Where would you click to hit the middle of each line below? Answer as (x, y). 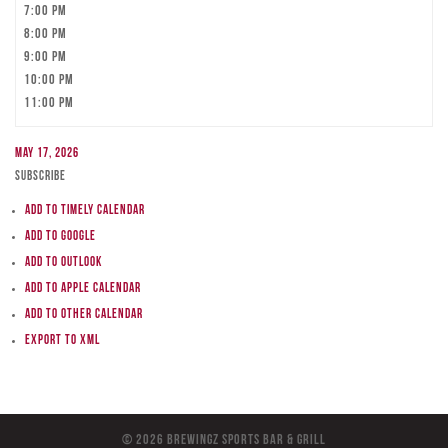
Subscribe (40, 176)
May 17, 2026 (47, 153)
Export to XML (62, 340)
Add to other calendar (84, 314)
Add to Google (60, 236)
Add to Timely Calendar (85, 210)
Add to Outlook (63, 262)
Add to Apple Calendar (83, 288)
